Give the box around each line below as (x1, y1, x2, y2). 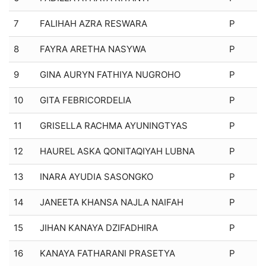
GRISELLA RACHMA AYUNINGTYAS (40, 119, 188, 131)
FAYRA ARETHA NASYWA (40, 43, 146, 55)
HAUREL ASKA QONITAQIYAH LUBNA (40, 145, 195, 157)
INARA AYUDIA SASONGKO (40, 170, 153, 182)
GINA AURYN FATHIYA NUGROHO (40, 68, 180, 80)
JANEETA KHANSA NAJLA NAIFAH (40, 196, 183, 208)
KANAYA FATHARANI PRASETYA (40, 247, 175, 259)
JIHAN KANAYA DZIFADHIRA (40, 221, 158, 233)
